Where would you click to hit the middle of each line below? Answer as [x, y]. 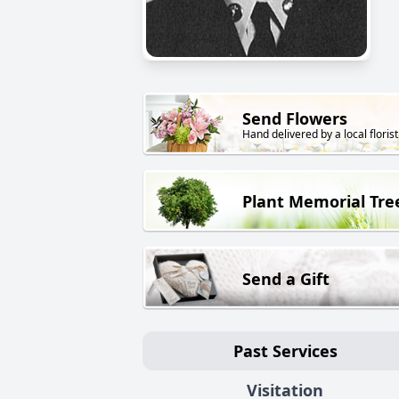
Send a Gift [286, 278]
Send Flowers [295, 119]
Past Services [285, 350]
